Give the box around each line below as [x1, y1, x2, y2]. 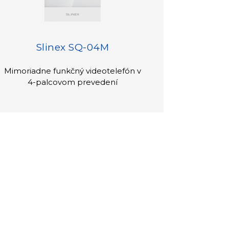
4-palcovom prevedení [28, 77, 118, 87]
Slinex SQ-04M [36, 41, 109, 53]
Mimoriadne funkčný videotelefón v [4, 65, 142, 76]
